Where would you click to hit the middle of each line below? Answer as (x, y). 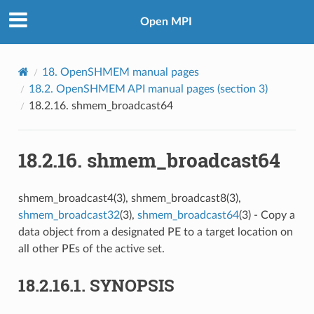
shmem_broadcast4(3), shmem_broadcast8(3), (129, 198)
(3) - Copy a (267, 215)
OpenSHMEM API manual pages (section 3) (162, 89)
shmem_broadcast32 (69, 215)
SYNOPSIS (132, 285)
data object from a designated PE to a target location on (155, 232)
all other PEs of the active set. (91, 248)
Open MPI (166, 22)
